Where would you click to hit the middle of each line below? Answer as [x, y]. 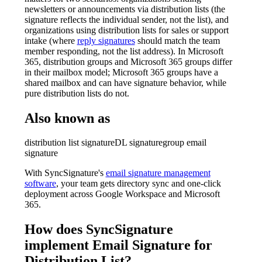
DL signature [138, 143]
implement [58, 245]
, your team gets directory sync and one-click [138, 184]
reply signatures [106, 40]
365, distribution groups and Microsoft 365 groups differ [128, 61]
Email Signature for [152, 245]
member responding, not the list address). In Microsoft [124, 51]
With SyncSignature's [65, 173]
